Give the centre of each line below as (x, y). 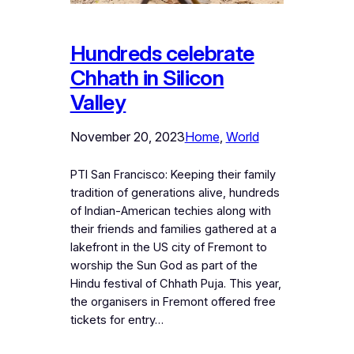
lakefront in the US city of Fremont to (168, 247)
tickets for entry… (117, 320)
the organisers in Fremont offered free (173, 301)
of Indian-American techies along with (170, 211)
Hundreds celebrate (162, 53)
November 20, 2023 (127, 136)
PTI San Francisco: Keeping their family (173, 174)
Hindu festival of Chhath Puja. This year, (175, 283)
